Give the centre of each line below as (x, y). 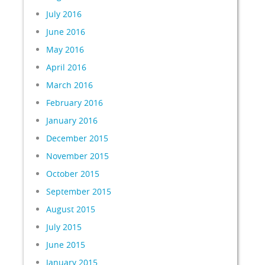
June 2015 (66, 245)
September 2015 (79, 191)
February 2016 (75, 103)
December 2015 (77, 138)
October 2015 (73, 174)
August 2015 (71, 209)
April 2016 (67, 67)
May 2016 (65, 49)
